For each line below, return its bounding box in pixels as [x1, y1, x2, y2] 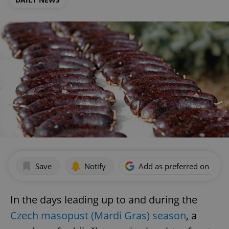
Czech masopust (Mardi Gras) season [10, 209, 186, 223]
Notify [84, 161, 106, 171]
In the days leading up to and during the [10, 193, 197, 207]
